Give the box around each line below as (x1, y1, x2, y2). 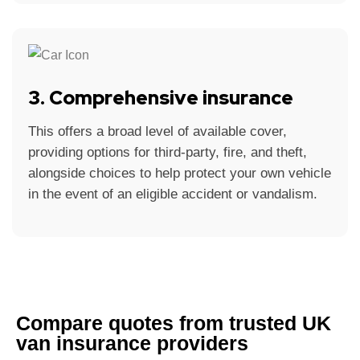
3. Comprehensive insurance (28, 85, 293, 111)
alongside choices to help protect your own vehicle (28, 166, 331, 182)
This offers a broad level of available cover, (28, 124, 287, 140)
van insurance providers (16, 332, 248, 355)
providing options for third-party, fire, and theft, (28, 145, 307, 161)
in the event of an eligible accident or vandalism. (28, 186, 317, 202)
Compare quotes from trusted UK (16, 312, 331, 335)
